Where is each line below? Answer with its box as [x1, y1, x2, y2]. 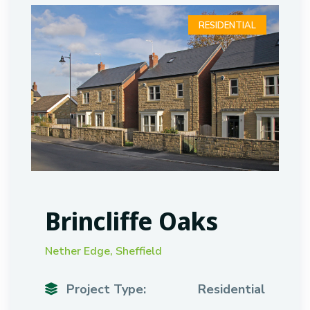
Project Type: [63, 281, 146, 298]
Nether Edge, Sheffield [45, 244, 162, 259]
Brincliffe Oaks [45, 204, 218, 238]
